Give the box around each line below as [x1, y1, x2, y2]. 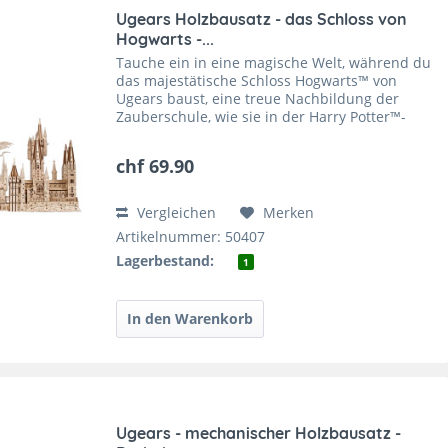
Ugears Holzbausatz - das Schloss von [116, 8, 408, 29]
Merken [263, 202, 315, 222]
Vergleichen [133, 202, 217, 222]
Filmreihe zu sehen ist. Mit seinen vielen [116, 124, 388, 144]
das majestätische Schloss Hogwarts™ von [116, 70, 398, 90]
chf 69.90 [116, 153, 195, 178]
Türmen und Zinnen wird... [116, 142, 298, 162]
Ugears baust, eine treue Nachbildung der [116, 88, 400, 108]
